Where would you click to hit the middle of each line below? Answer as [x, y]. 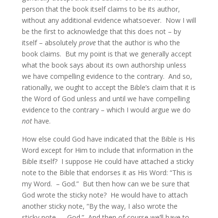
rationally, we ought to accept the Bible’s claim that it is [109, 87]
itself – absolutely [50, 43]
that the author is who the [138, 43]
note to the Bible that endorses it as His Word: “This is [107, 173]
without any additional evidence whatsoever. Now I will [109, 20]
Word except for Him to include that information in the [107, 150]
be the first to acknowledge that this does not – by [101, 31]
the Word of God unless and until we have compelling [106, 99]
